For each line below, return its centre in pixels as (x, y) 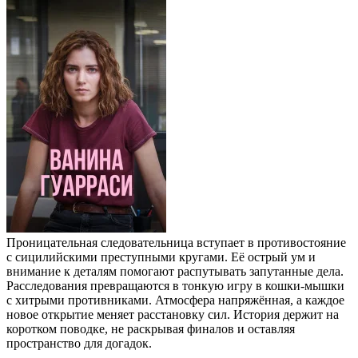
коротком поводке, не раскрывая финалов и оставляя (151, 328)
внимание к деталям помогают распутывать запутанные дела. (175, 271)
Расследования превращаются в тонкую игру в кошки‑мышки (175, 285)
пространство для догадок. (79, 343)
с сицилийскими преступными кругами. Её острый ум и (161, 257)
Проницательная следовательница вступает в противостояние (176, 242)
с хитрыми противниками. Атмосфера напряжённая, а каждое (175, 300)
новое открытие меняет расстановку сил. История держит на (173, 314)
